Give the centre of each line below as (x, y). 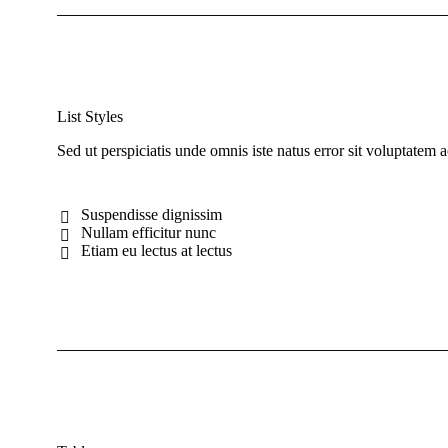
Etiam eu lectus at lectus (156, 251)
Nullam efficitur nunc (148, 233)
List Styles (90, 117)
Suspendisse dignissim (151, 215)
